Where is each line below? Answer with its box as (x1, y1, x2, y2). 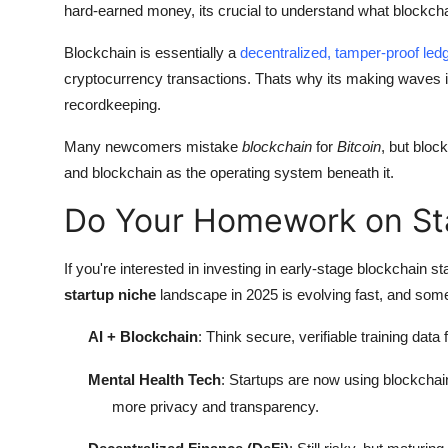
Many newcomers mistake (64, 137, 242, 155)
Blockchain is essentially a (64, 43, 240, 61)
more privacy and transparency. (112, 397, 319, 415)
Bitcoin (337, 137, 381, 155)
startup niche (64, 285, 156, 303)
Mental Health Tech (88, 370, 221, 388)
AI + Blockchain (88, 327, 198, 345)
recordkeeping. (64, 95, 161, 113)
